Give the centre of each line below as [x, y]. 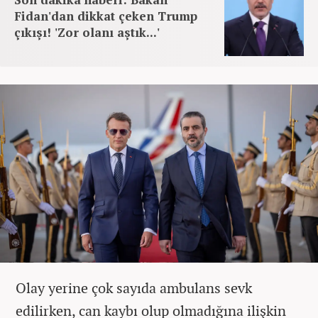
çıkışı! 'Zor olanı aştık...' [87, 32]
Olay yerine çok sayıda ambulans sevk [134, 287]
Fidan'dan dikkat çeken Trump [106, 16]
